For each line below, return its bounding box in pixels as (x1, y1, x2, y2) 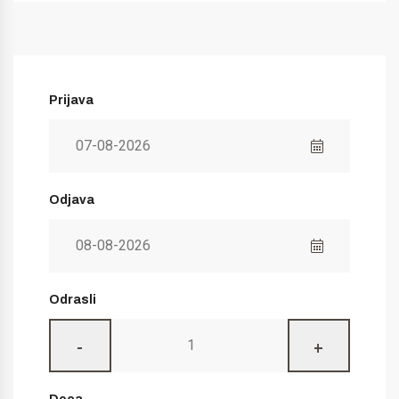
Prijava (49, 93, 94, 107)
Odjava (49, 192, 94, 207)
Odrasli (49, 292, 96, 306)
